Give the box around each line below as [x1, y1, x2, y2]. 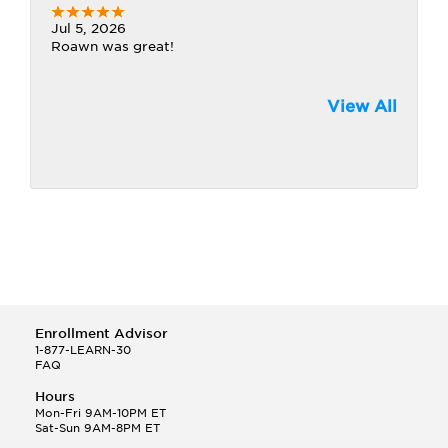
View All [327, 97, 397, 116]
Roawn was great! [51, 39, 174, 54]
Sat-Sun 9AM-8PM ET [35, 421, 160, 435]
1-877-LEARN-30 [35, 343, 131, 357]
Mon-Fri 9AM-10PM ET [35, 406, 166, 420]
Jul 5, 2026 [51, 21, 126, 36]
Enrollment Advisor [35, 326, 168, 341]
